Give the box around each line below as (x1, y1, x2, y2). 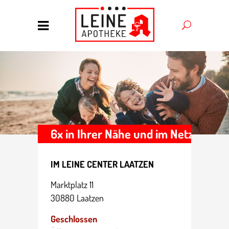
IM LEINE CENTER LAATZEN (51, 158, 154, 170)
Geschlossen (51, 213, 97, 224)
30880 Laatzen (51, 192, 104, 203)
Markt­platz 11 (51, 178, 94, 190)
